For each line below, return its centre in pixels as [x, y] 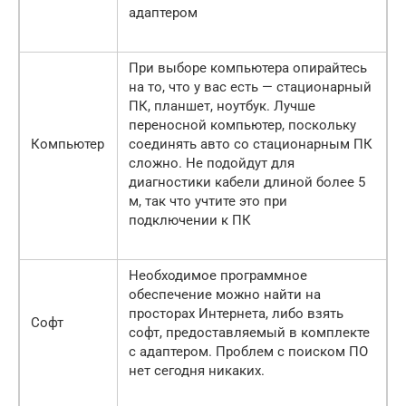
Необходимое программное [218, 275]
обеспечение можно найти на [225, 294]
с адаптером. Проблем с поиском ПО [248, 351]
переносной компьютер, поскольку [242, 125]
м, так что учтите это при [208, 201]
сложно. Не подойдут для [212, 163]
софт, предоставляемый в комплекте [249, 332]
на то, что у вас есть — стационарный [250, 87]
